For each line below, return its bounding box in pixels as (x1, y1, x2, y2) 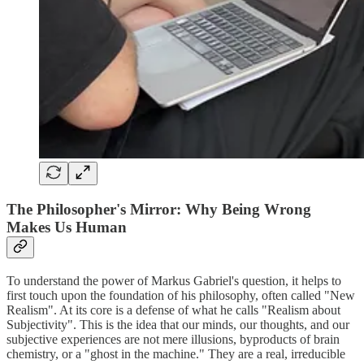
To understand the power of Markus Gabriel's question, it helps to (6, 273, 341, 288)
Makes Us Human (6, 218, 127, 236)
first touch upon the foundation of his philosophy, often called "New (6, 288, 355, 302)
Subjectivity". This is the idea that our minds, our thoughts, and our (6, 317, 349, 331)
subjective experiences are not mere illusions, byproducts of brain (6, 331, 340, 346)
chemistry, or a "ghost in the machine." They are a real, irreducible (6, 346, 345, 361)
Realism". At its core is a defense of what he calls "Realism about (6, 302, 340, 317)
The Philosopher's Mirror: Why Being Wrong (6, 200, 311, 218)
